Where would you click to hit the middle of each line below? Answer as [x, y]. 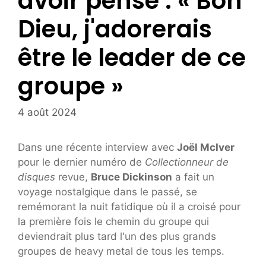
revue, [73, 177]
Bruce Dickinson [132, 177]
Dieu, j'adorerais [115, 29]
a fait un [193, 177]
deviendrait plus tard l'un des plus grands [117, 237]
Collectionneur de [187, 162]
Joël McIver [206, 148]
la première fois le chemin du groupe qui [113, 222]
